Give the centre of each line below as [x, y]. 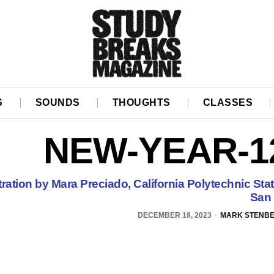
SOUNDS [57, 103]
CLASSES [228, 103]
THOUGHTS [141, 103]
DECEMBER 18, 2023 [175, 216]
